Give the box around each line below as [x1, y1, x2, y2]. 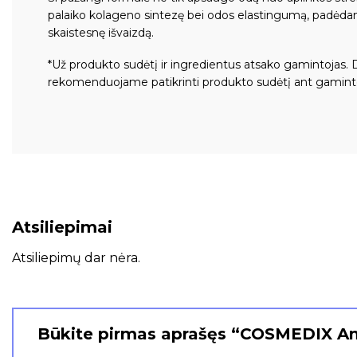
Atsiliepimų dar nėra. [12, 249, 140, 265]
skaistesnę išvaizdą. [48, 25, 154, 41]
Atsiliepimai [12, 217, 112, 237]
